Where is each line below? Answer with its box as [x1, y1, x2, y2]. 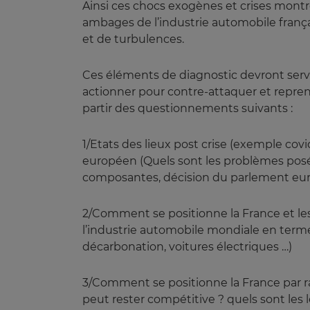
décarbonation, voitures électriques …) [82, 239, 292, 253]
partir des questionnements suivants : [82, 101, 293, 115]
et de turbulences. [82, 32, 184, 46]
